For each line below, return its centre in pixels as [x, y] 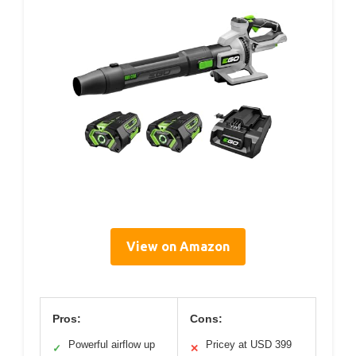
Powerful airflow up [112, 345]
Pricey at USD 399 [249, 345]
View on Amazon [178, 247]
